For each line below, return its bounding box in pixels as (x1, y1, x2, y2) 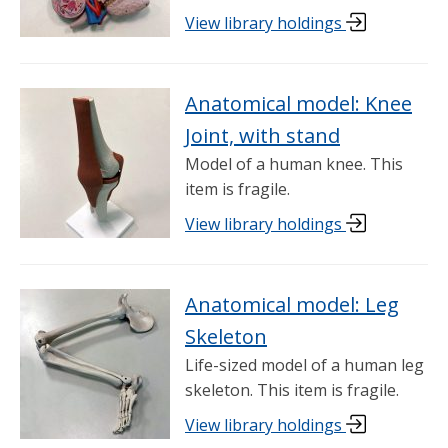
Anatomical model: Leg (185, 291, 399, 319)
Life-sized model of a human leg (185, 354, 424, 377)
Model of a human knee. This (185, 153, 403, 175)
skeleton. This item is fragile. (185, 379, 399, 402)
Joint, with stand (185, 122, 340, 149)
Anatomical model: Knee (185, 90, 412, 117)
